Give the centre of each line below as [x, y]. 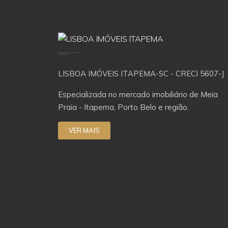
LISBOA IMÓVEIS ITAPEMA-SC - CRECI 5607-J [141, 74]
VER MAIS [84, 130]
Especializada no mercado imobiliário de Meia [138, 94]
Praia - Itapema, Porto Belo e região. [123, 107]
